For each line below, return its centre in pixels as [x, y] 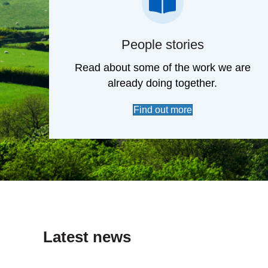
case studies [209, 25]
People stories [162, 81]
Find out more [162, 147]
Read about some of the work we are [162, 104]
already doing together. [163, 120]
